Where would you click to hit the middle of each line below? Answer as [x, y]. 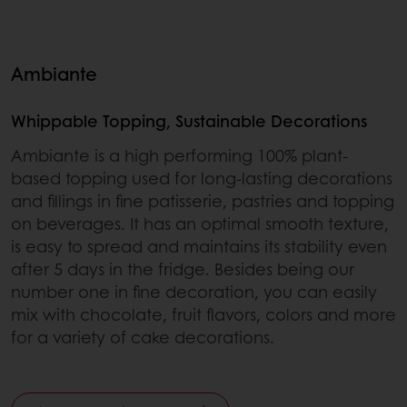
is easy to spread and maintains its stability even [199, 247]
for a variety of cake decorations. [143, 338]
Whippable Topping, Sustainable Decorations [189, 121]
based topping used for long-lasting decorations [202, 179]
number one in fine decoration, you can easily [194, 292]
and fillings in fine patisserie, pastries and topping [203, 201]
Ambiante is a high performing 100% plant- [179, 156]
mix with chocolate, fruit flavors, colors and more [203, 315]
